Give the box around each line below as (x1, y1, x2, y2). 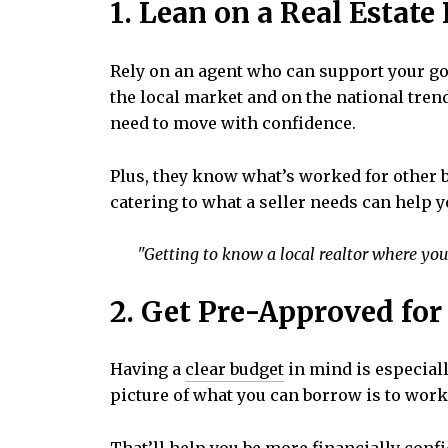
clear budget (185, 359, 284, 380)
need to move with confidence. (110, 112, 356, 133)
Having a (110, 359, 185, 380)
